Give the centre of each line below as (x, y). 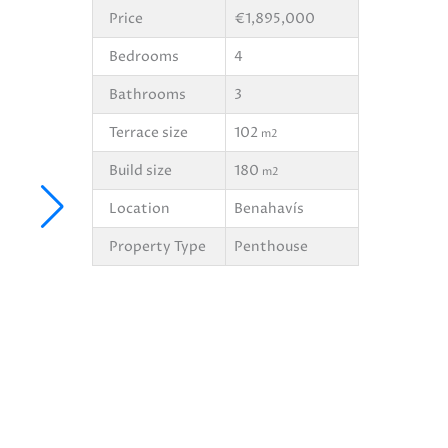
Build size (140, 170)
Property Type (157, 246)
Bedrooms (143, 56)
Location (139, 208)
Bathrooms (147, 94)
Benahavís (268, 208)
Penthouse (270, 246)
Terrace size (148, 132)
